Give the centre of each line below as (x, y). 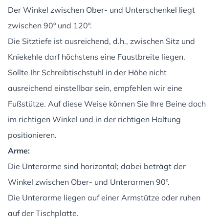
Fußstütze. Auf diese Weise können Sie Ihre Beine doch (107, 104)
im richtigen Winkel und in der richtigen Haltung (94, 119)
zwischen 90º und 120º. (50, 25)
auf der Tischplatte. (43, 213)
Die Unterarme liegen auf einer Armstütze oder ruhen (104, 197)
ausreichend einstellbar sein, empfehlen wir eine (95, 88)
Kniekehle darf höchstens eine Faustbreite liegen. (97, 57)
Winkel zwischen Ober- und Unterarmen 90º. (89, 182)
